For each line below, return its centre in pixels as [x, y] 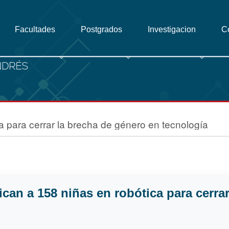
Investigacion [173, 29]
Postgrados [102, 29]
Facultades [36, 29]
